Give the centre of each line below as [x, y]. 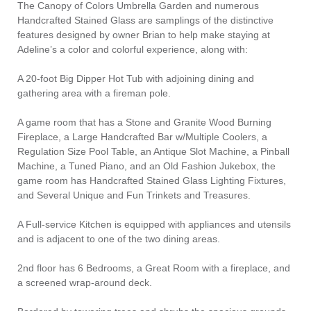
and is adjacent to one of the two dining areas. [119, 238]
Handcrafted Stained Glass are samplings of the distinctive [145, 20]
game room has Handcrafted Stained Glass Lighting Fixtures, [152, 180]
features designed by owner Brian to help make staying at [144, 34]
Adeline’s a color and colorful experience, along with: [133, 49]
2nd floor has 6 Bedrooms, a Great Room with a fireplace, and [154, 268]
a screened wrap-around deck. [85, 282]
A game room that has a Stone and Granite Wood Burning [144, 122]
